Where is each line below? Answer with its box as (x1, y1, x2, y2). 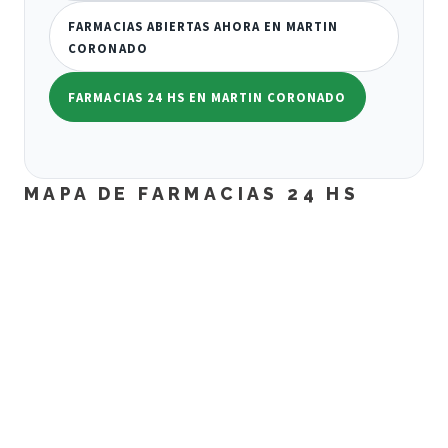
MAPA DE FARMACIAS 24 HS (24, 182, 360, 204)
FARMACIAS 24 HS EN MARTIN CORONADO (68, 89, 347, 106)
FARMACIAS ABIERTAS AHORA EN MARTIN (68, 17, 339, 34)
